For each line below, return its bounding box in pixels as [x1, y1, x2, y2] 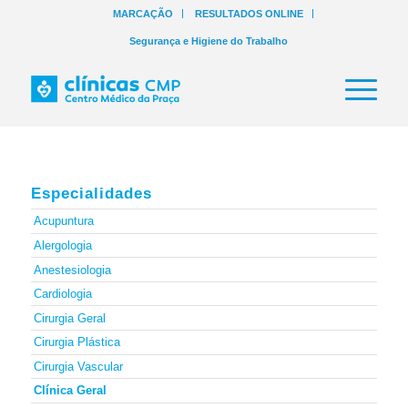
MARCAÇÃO [112, 8, 173, 19]
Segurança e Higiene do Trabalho [128, 36, 288, 46]
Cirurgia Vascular [33, 359, 123, 373]
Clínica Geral [33, 383, 107, 398]
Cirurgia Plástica [33, 335, 120, 350]
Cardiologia [33, 287, 92, 301]
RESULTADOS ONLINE [194, 8, 303, 19]
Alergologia [33, 238, 92, 252]
